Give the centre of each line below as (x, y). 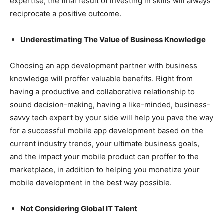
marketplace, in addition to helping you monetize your (105, 169)
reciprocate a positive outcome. (66, 13)
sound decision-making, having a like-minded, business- (110, 104)
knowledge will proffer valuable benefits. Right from (101, 78)
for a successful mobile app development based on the (107, 130)
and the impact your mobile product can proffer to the (104, 156)
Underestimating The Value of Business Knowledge (113, 39)
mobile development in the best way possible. (91, 182)
